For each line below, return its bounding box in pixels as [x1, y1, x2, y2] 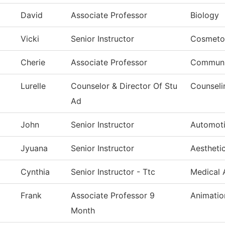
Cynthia [21, 167, 50, 177]
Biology [190, 10, 219, 21]
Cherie [21, 57, 45, 68]
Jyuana [21, 143, 48, 154]
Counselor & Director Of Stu [71, 81, 177, 91]
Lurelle [21, 81, 46, 91]
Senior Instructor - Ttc [71, 167, 155, 177]
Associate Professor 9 [71, 190, 155, 201]
